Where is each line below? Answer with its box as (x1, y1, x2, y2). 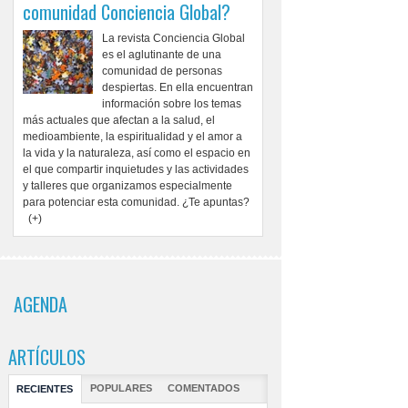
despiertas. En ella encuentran (101, 81, 253, 95)
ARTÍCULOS (7, 343, 86, 372)
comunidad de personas (101, 65, 222, 78)
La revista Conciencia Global (101, 32, 245, 46)
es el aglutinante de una (101, 48, 221, 62)
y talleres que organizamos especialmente (22, 179, 232, 193)
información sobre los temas (101, 97, 241, 111)
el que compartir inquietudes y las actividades (22, 163, 249, 177)
